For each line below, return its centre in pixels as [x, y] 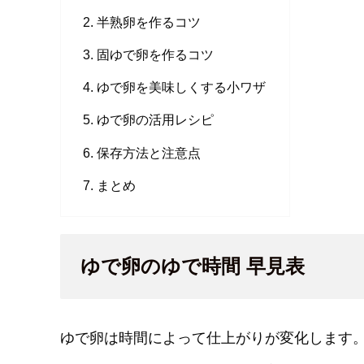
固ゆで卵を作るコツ [156, 54]
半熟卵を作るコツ [149, 22]
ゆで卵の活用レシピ [156, 120]
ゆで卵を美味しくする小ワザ [182, 87]
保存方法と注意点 [149, 152]
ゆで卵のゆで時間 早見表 [193, 266]
